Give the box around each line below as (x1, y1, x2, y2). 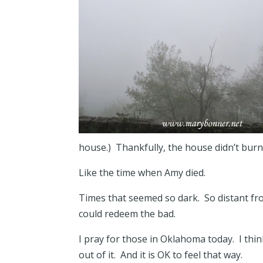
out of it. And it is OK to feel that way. (79, 248, 243, 261)
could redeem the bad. (79, 207, 176, 220)
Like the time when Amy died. (79, 166, 206, 179)
